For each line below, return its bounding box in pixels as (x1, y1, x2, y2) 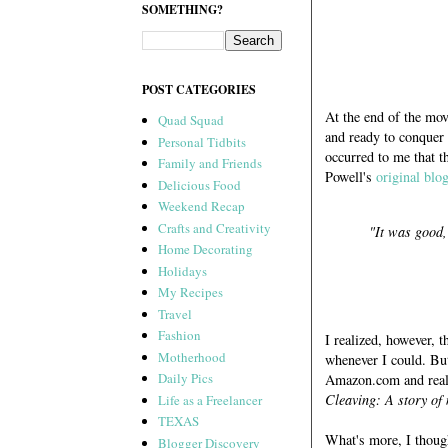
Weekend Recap (158, 197, 246, 216)
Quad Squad (158, 111, 225, 130)
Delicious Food (158, 175, 242, 194)
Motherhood (158, 347, 227, 366)
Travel (158, 304, 193, 323)
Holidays (158, 261, 208, 280)
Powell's (325, 167, 376, 187)
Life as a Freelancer (158, 390, 263, 409)
